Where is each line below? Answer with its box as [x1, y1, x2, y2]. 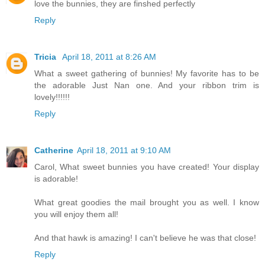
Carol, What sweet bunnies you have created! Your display [34, 162, 259, 172]
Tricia [34, 52, 59, 62]
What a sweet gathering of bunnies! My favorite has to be [34, 69, 259, 79]
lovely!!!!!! [34, 92, 70, 102]
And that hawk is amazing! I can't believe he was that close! [34, 233, 256, 243]
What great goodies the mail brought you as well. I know [34, 198, 259, 208]
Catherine [34, 146, 73, 156]
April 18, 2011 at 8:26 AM [62, 52, 156, 62]
